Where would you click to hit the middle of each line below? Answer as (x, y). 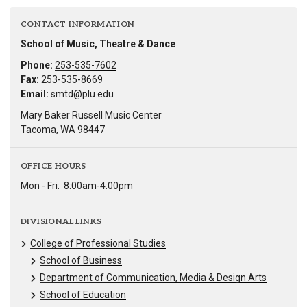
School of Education (83, 294)
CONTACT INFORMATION (78, 25)
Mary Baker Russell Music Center (91, 115)
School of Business (81, 260)
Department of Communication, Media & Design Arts (153, 277)
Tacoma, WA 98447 (63, 130)
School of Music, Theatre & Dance (98, 44)
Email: (35, 94)
